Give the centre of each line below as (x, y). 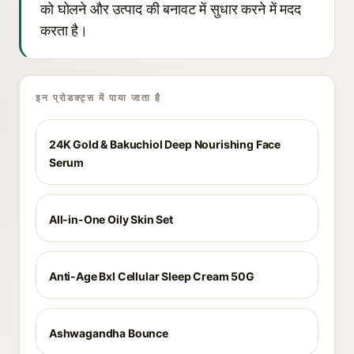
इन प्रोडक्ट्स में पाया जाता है (98, 98)
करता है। (64, 30)
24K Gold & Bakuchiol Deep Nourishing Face (165, 144)
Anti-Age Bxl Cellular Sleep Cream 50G (152, 276)
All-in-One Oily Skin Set (111, 219)
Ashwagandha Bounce (109, 333)
